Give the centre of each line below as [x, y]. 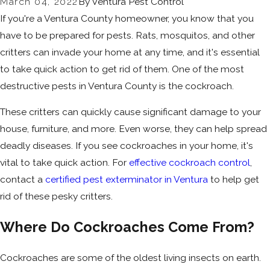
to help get [234, 180]
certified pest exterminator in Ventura [127, 180]
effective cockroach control [190, 163]
